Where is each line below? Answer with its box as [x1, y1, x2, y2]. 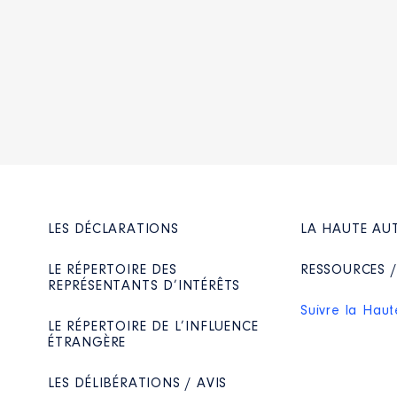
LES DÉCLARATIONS [48, 222, 179, 237]
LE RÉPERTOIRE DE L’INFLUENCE [48, 320, 259, 335]
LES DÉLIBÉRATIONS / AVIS [48, 377, 228, 392]
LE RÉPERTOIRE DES [48, 263, 177, 278]
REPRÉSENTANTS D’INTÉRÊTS [48, 279, 241, 294]
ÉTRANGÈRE [48, 336, 127, 351]
